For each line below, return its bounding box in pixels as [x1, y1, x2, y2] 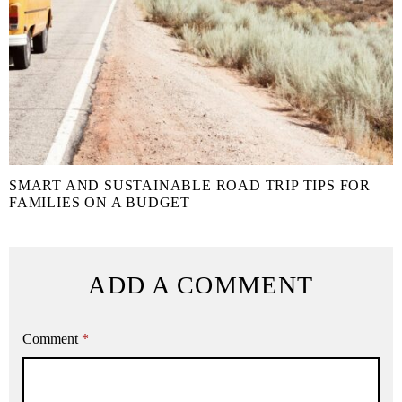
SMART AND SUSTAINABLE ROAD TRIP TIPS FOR [9, 178, 371, 194]
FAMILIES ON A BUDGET [9, 195, 191, 211]
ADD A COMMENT [88, 271, 314, 300]
